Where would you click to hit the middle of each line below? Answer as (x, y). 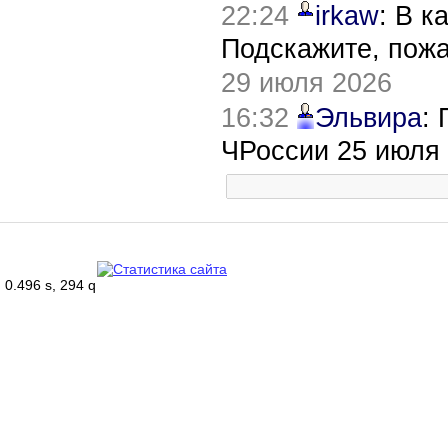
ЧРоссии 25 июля (330, 150)
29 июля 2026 (306, 82)
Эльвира (368, 117)
